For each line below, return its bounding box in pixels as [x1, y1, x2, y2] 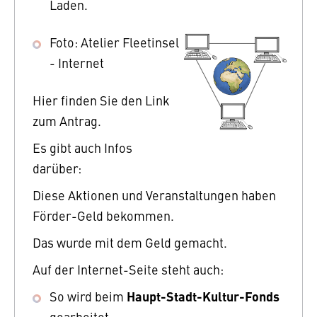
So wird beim [50, 287, 127, 305]
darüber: [33, 158, 81, 177]
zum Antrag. [33, 111, 101, 129]
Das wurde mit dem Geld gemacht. [33, 233, 227, 251]
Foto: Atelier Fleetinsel [50, 33, 179, 51]
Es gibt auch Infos [33, 138, 132, 156]
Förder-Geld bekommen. [33, 206, 174, 224]
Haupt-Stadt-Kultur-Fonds [127, 286, 279, 305]
